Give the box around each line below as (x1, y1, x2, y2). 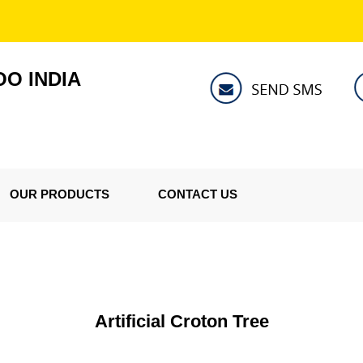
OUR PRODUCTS (10, 187, 109, 201)
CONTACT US (158, 187, 237, 201)
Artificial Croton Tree (94, 311, 269, 331)
